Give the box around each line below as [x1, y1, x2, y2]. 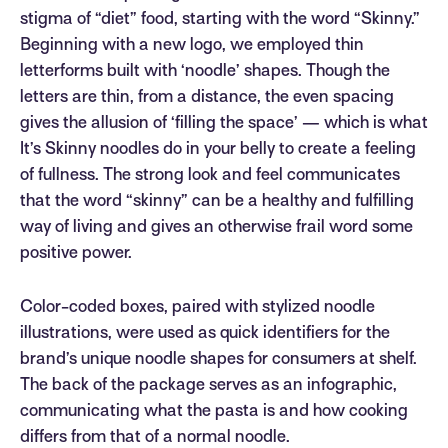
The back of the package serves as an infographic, [20, 378, 397, 395]
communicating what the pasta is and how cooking [20, 404, 408, 421]
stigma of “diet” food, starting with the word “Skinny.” [20, 12, 420, 29]
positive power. [20, 246, 132, 263]
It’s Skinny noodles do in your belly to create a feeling [20, 142, 416, 159]
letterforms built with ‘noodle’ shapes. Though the [20, 64, 390, 81]
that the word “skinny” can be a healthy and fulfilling [20, 194, 414, 211]
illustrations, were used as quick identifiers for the [20, 326, 390, 343]
